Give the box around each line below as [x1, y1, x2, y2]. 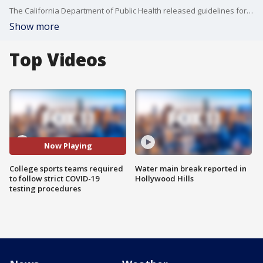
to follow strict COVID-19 [9, 173, 99, 184]
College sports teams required [9, 163, 123, 174]
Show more [9, 20, 59, 33]
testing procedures [9, 183, 81, 194]
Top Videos [9, 48, 106, 72]
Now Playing [43, 140, 92, 151]
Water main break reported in [135, 163, 247, 174]
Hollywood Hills [135, 173, 194, 184]
